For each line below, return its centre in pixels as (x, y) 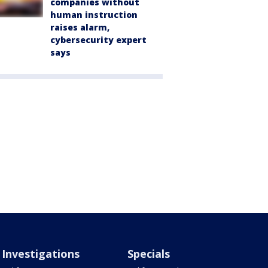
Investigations (40, 254)
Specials (149, 254)
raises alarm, (80, 28)
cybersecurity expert (98, 40)
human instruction (94, 15)
